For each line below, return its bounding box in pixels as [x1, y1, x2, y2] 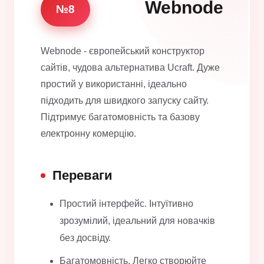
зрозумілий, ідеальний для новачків [60, 216, 215, 226]
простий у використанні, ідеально [41, 79, 187, 90]
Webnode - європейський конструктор [41, 46, 204, 57]
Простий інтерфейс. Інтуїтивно [60, 199, 193, 209]
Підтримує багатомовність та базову [41, 112, 200, 123]
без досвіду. [60, 233, 111, 243]
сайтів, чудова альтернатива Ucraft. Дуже [41, 62, 220, 73]
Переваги [52, 168, 113, 183]
